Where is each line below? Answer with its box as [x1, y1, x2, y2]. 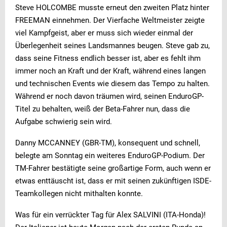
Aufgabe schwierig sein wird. [15, 117, 112, 126]
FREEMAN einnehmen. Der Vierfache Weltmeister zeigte [15, 15, 205, 25]
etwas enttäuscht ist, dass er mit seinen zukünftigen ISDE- [15, 176, 211, 185]
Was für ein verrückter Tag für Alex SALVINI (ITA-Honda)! [15, 210, 206, 219]
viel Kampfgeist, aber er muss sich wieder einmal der [15, 28, 193, 37]
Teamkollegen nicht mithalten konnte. [15, 188, 143, 198]
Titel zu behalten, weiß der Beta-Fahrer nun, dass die [15, 104, 190, 113]
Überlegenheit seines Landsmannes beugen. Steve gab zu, [15, 41, 210, 50]
